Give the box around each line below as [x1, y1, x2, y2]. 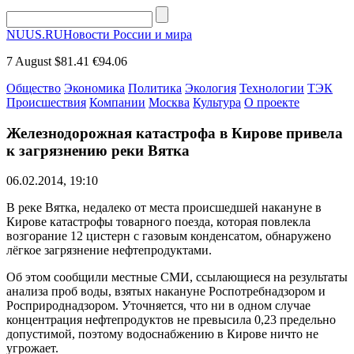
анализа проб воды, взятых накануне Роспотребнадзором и [6, 284, 326, 299]
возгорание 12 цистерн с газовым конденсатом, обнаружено [6, 229, 331, 243]
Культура [193, 96, 241, 109]
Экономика [64, 81, 125, 95]
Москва [149, 96, 190, 109]
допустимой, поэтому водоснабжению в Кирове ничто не [6, 327, 318, 341]
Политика [128, 81, 182, 95]
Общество [6, 81, 61, 95]
